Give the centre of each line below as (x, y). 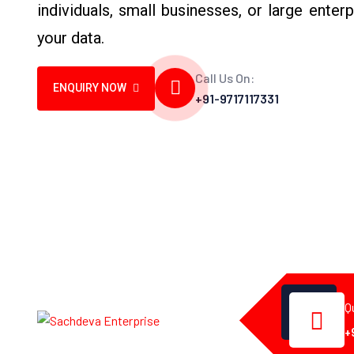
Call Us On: (225, 77)
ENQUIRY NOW (90, 88)
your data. (71, 38)
